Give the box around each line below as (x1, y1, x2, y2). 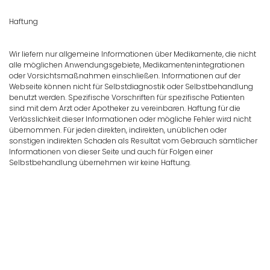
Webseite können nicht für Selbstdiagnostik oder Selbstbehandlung (9, 81, 253, 92)
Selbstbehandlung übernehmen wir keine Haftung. (9, 157, 191, 168)
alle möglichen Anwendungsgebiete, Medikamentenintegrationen (9, 60, 245, 71)
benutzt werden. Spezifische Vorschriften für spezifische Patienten (9, 92, 245, 103)
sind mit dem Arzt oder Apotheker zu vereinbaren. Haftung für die (9, 103, 240, 114)
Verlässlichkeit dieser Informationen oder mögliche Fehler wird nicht (9, 114, 251, 125)
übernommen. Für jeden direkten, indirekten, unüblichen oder (9, 125, 227, 136)
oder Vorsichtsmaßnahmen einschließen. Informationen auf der (9, 71, 240, 81)
